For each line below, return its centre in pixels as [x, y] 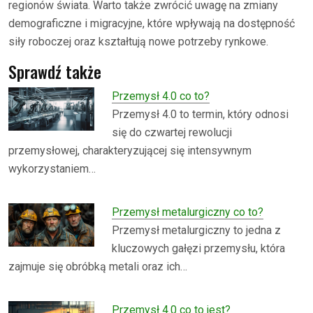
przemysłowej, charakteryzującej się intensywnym [130, 150]
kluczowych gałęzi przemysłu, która [199, 248]
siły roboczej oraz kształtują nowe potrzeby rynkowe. [138, 41]
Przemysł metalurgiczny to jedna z [197, 230]
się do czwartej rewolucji [172, 132]
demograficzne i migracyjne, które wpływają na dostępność [152, 23]
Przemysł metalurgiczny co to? [188, 212]
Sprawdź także [55, 71]
